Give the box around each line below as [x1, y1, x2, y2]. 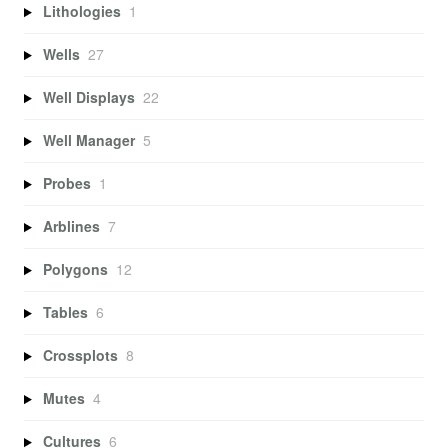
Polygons [42, 259, 108, 280]
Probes [42, 173, 91, 194]
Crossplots [42, 345, 118, 366]
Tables [42, 302, 88, 323]
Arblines [42, 216, 100, 237]
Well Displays [42, 87, 135, 108]
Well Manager [42, 130, 135, 151]
